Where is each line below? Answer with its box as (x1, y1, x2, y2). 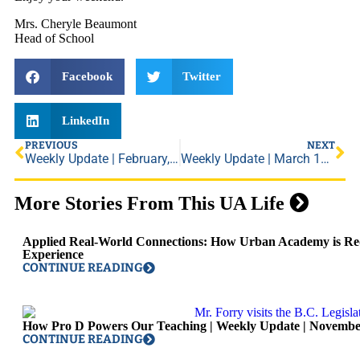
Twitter (182, 70, 221, 83)
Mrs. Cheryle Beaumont (14, 17, 137, 31)
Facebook (61, 70, 112, 83)
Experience (22, 247, 84, 261)
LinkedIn (61, 114, 109, 127)
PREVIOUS (25, 139, 78, 151)
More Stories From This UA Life (14, 193, 289, 214)
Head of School (14, 31, 94, 45)
